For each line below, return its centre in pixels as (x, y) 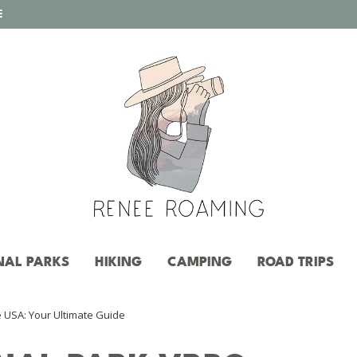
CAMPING (200, 262)
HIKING (118, 262)
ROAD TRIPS (296, 262)
